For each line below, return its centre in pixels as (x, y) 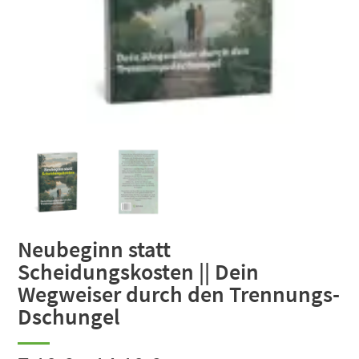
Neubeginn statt (95, 249)
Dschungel (69, 316)
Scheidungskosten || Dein (139, 271)
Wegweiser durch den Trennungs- (179, 294)
